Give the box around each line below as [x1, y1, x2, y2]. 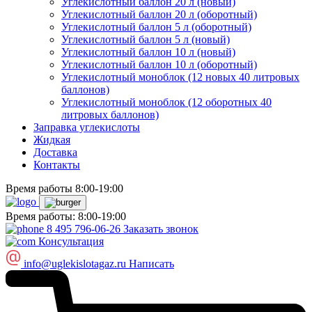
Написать [129, 258, 174, 270]
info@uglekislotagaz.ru [24, 258, 126, 270]
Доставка [33, 146, 77, 158]
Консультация [38, 235, 104, 247]
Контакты [33, 159, 80, 171]
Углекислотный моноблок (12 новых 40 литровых [61, 71, 299, 83]
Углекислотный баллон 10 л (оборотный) [61, 58, 257, 70]
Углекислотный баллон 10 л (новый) [61, 46, 235, 58]
